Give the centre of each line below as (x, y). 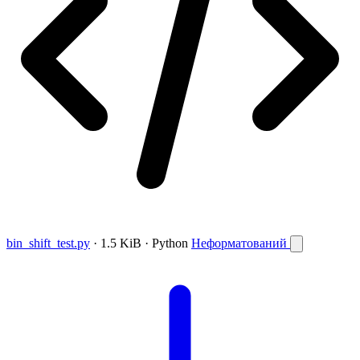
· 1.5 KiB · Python (141, 243)
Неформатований (241, 243)
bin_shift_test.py (48, 243)
